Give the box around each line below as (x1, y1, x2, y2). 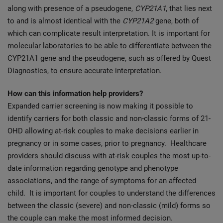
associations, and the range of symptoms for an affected (7, 176, 196, 185)
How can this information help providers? (7, 89, 143, 98)
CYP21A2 (122, 16, 155, 25)
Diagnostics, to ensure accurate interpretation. (7, 66, 162, 75)
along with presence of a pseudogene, (7, 3, 135, 13)
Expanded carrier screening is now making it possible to (7, 101, 193, 111)
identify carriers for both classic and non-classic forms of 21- (7, 113, 211, 123)
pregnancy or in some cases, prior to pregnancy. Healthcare (7, 138, 207, 148)
